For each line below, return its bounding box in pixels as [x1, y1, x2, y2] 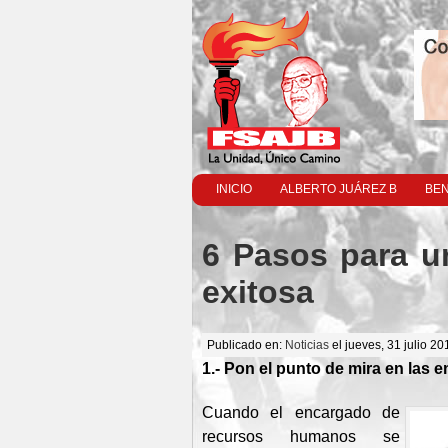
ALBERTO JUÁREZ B [280, 182, 397, 196]
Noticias [285, 337, 329, 352]
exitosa [202, 274, 314, 311]
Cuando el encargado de [202, 403, 400, 421]
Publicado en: [207, 337, 285, 352]
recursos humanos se [202, 427, 400, 445]
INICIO [216, 182, 252, 196]
